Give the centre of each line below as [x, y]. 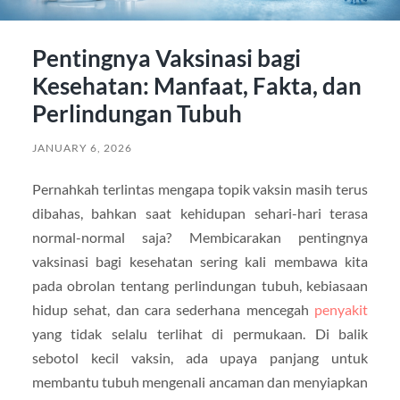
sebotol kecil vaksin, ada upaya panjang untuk [200, 357]
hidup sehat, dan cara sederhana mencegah [173, 309]
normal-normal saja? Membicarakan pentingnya [200, 237]
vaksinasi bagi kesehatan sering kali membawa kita [200, 261]
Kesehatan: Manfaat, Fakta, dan [196, 85]
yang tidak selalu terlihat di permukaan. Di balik [200, 333]
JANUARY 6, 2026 [82, 147]
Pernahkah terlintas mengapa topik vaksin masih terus [200, 188]
